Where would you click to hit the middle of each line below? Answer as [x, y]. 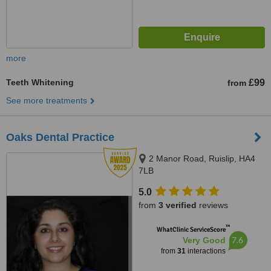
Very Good [204, 240]
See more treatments [47, 100]
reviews [212, 205]
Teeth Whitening [40, 82]
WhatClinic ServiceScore [191, 230]
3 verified [178, 205]
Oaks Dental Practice [60, 137]
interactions [205, 251]
